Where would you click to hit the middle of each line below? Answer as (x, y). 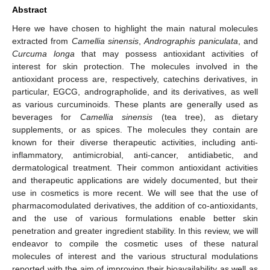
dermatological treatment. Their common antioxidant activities (135, 167)
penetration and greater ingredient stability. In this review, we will (135, 231)
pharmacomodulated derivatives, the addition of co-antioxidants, (135, 205)
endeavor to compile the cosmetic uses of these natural (135, 243)
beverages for (46, 117)
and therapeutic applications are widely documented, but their (135, 180)
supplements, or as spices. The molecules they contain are (135, 129)
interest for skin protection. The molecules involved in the (135, 66)
